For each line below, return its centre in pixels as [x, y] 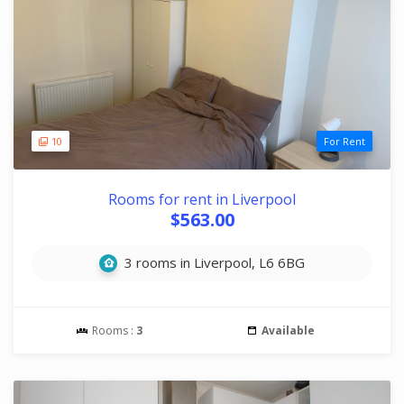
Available [288, 331]
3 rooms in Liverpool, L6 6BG [213, 262]
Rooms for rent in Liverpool [202, 199]
